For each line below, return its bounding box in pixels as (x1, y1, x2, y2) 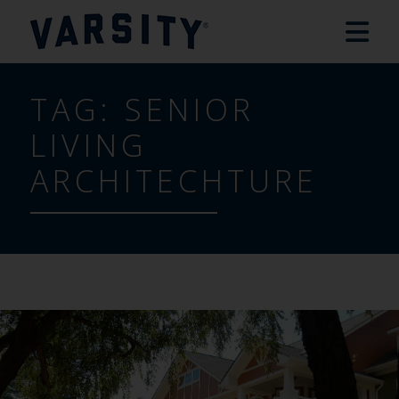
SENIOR (124, 89, 255, 130)
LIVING (29, 125, 147, 166)
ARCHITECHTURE (29, 160, 318, 201)
